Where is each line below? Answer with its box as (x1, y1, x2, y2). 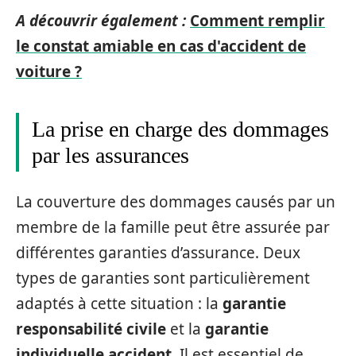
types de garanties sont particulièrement (16, 268, 310, 288)
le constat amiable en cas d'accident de (16, 35, 306, 56)
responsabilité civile (16, 319, 166, 339)
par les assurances (32, 142, 189, 168)
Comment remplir (190, 10, 325, 31)
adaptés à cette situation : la (16, 293, 222, 314)
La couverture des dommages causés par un (16, 192, 335, 212)
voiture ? (16, 60, 82, 82)
